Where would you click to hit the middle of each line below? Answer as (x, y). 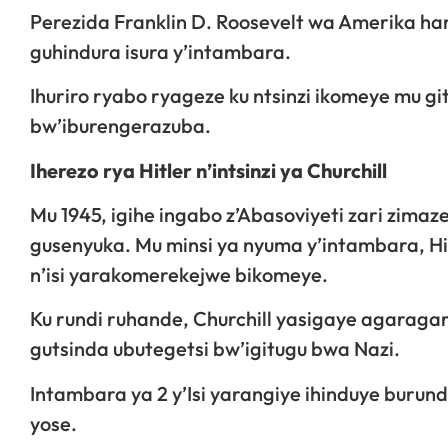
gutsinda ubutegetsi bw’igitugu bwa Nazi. (215, 349)
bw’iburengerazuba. (120, 126)
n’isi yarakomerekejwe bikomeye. (179, 274)
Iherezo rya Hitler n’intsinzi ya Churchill (208, 170)
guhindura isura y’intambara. (160, 51)
